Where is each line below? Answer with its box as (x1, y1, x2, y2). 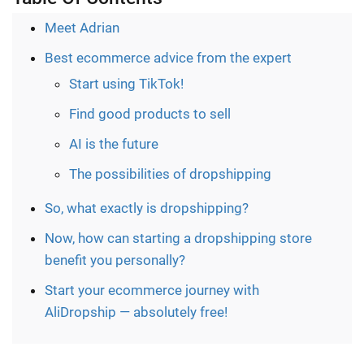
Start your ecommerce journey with (45, 281, 259, 298)
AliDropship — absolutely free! (45, 303, 227, 320)
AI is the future (69, 135, 158, 152)
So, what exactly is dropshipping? (45, 199, 249, 216)
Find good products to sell (69, 105, 231, 122)
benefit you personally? (45, 251, 185, 268)
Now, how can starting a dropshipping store (45, 229, 312, 246)
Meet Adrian (45, 19, 119, 36)
